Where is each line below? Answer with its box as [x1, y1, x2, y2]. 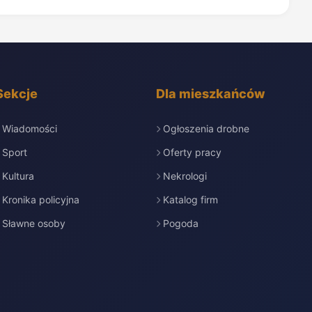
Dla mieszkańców [155, 86, 265, 101]
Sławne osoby [2, 217, 66, 229]
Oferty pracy [162, 146, 221, 158]
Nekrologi [162, 170, 207, 182]
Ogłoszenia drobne [162, 123, 249, 134]
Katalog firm [162, 194, 218, 205]
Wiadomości [2, 123, 58, 134]
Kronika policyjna [2, 194, 80, 205]
